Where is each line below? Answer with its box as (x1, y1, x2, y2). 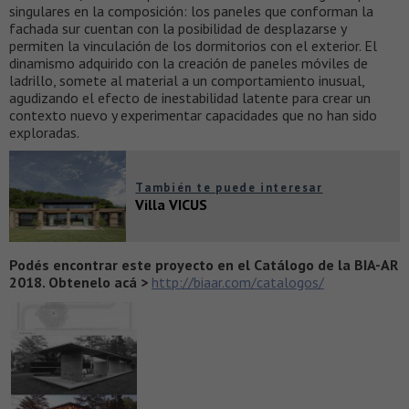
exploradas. (9, 122, 79, 142)
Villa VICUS (135, 194, 208, 214)
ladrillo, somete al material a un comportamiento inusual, (9, 70, 364, 89)
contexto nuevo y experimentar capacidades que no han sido (9, 105, 377, 124)
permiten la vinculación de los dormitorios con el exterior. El (9, 36, 377, 55)
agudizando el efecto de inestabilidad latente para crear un (9, 88, 371, 107)
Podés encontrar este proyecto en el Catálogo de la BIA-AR (9, 255, 398, 274)
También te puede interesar (135, 179, 323, 195)
